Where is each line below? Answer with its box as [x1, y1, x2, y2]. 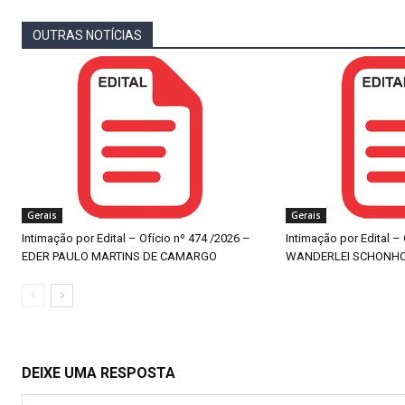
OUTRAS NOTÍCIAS [33, 27, 142, 42]
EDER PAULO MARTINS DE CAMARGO [22, 250, 217, 264]
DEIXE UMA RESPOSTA [22, 364, 175, 382]
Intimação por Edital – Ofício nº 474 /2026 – [22, 231, 250, 246]
